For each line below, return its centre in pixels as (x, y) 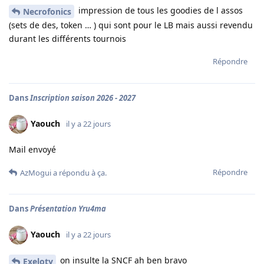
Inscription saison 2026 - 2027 (83, 98)
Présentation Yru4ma (68, 209)
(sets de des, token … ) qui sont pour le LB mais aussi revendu (131, 25)
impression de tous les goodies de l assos (159, 11)
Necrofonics (47, 12)
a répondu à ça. (79, 173)
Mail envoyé (32, 150)
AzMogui (36, 173)
